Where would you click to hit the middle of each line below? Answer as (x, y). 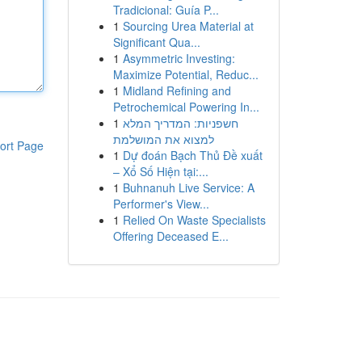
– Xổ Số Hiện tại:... (160, 171)
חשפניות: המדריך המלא (180, 123)
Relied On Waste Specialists (194, 220)
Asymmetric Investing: (179, 58)
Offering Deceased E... (170, 236)
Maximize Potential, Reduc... (185, 74)
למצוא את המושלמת (163, 139)
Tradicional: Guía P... (166, 10)
